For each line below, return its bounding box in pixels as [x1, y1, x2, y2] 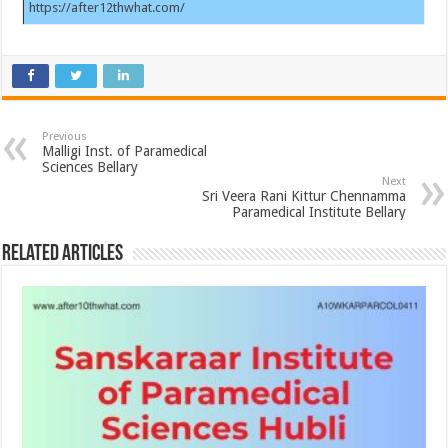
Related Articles [2, 242, 124, 266]
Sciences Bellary [42, 158, 139, 175]
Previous [42, 129, 88, 143]
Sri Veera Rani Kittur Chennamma [201, 187, 406, 204]
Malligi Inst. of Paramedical [42, 142, 208, 159]
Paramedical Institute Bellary [231, 203, 406, 220]
